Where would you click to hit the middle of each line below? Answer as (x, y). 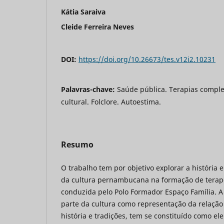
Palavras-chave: (89, 89)
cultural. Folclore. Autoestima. (111, 101)
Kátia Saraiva (83, 11)
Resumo (77, 144)
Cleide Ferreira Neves (97, 26)
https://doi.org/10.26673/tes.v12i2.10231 (147, 59)
